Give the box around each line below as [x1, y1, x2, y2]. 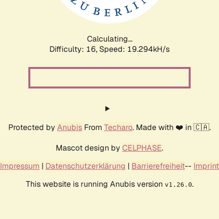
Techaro [104, 122, 132, 132]
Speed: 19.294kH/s [99, 44, 170, 54]
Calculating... [87, 33, 132, 44]
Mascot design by [56, 142, 122, 153]
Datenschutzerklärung [45, 160, 126, 171]
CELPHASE [122, 142, 162, 153]
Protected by [8, 122, 57, 132]
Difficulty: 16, [49, 44, 99, 54]
